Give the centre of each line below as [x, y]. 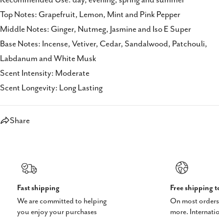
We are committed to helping [62, 201]
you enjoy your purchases [57, 212]
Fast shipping [38, 188]
